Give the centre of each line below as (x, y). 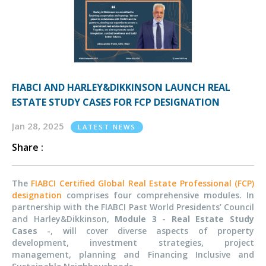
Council (238, 207)
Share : (28, 148)
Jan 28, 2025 (39, 126)
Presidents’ (199, 207)
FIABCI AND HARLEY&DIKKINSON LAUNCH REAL (121, 88)
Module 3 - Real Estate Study (185, 219)
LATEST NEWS (107, 127)
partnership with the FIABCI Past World (94, 207)
